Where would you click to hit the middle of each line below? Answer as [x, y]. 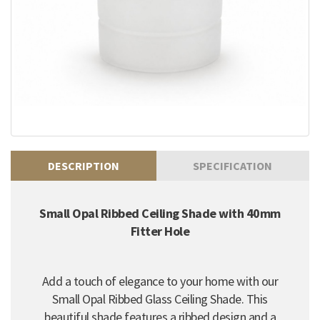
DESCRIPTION [83, 165]
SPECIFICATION [233, 165]
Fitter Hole [160, 231]
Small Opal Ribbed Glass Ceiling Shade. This [160, 299]
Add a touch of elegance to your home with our [160, 281]
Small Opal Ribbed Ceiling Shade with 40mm [160, 213]
